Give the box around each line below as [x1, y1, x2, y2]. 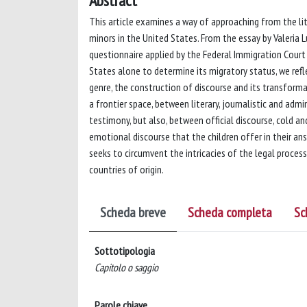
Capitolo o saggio [95, 260, 158, 274]
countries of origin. [89, 162, 164, 176]
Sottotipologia [95, 243, 155, 258]
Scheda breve [100, 203, 166, 221]
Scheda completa [188, 203, 272, 221]
